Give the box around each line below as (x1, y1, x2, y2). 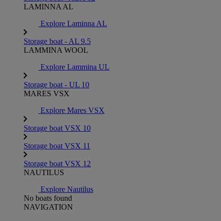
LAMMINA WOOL (24, 46, 88, 54)
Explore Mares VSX (40, 106, 105, 114)
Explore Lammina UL (40, 63, 110, 71)
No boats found (24, 194, 72, 202)
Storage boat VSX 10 (24, 124, 91, 132)
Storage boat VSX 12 (24, 159, 91, 168)
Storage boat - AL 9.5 (24, 37, 91, 45)
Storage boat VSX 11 (24, 142, 90, 150)
